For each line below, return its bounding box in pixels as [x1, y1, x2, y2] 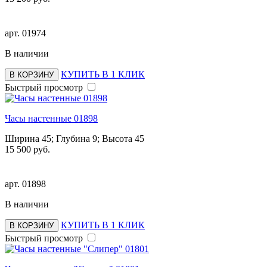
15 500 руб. [5, 144, 50, 154]
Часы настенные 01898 [5, 113, 98, 123]
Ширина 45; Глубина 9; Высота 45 [5, 133, 144, 144]
